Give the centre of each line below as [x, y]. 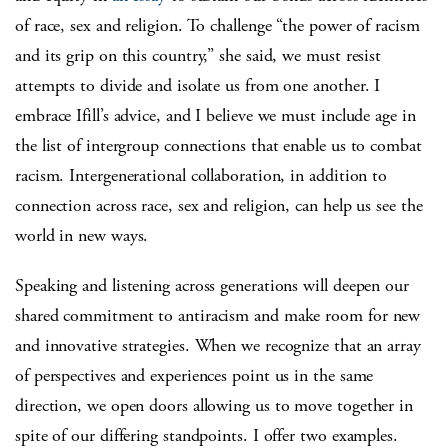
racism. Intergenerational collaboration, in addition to [201, 176]
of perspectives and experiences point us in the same [194, 376]
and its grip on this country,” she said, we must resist [198, 56]
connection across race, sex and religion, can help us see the [219, 206]
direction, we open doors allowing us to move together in [214, 406]
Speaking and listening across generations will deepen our [212, 286]
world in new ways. [82, 236]
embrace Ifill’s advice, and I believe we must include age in [215, 116]
